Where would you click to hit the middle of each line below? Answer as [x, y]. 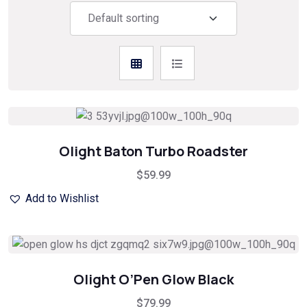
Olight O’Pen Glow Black [153, 279]
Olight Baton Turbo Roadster [153, 151]
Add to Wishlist [62, 199]
